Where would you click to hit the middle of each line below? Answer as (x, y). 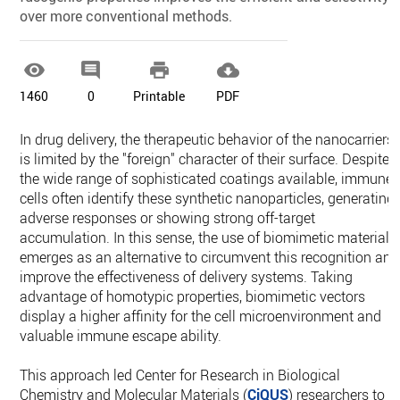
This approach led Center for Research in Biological (180, 375)
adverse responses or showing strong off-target (168, 218)
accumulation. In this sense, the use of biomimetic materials (208, 238)
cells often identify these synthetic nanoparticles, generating (208, 199)
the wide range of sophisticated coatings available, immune (207, 179)
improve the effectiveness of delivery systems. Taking (187, 277)
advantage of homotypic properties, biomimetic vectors (193, 297)
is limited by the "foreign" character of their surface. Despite (205, 159)
